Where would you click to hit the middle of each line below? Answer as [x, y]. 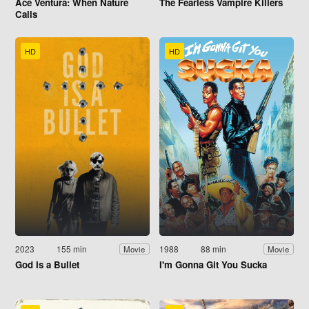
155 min [72, 249]
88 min [214, 249]
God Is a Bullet [47, 265]
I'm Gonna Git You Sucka [213, 265]
